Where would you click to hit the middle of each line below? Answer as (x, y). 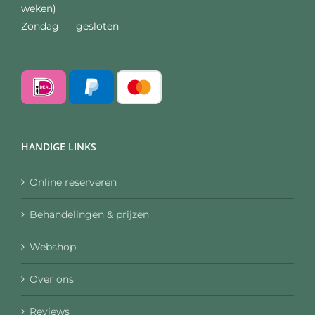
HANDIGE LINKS (59, 146)
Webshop (53, 246)
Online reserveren (73, 182)
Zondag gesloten (70, 26)
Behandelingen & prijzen (89, 214)
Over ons (52, 279)
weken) (39, 8)
